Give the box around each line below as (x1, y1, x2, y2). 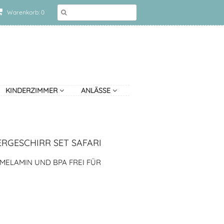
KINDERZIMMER (5, 86, 59, 95)
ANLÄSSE (80, 86, 112, 95)
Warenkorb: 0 (5, 8, 44, 16)
